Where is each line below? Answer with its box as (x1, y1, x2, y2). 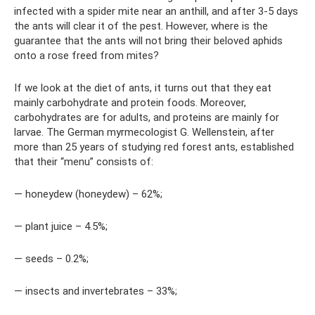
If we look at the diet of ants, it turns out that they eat (14, 82, 271, 94)
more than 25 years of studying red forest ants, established (14, 141, 294, 153)
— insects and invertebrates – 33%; (14, 285, 177, 297)
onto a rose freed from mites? (14, 49, 159, 62)
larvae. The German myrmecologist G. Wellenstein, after (14, 126, 274, 139)
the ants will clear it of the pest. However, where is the (14, 20, 268, 32)
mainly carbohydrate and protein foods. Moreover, (14, 96, 246, 109)
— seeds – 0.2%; (14, 252, 89, 265)
